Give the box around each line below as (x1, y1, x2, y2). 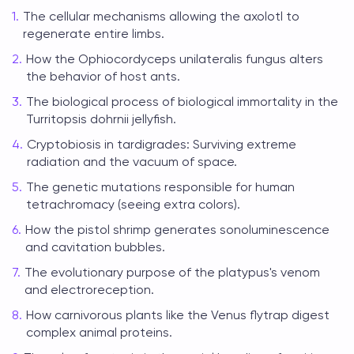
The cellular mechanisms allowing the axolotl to (23, 9, 299, 24)
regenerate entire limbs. (23, 26, 164, 41)
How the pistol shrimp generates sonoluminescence (25, 222, 330, 237)
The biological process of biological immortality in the (26, 94, 338, 109)
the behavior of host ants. (26, 69, 180, 84)
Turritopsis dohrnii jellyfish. (26, 111, 176, 126)
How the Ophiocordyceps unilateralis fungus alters (26, 51, 323, 66)
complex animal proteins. (26, 325, 172, 340)
